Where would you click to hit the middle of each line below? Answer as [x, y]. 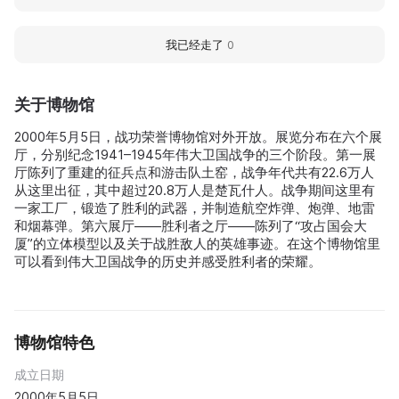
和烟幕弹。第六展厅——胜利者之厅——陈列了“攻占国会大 [191, 225]
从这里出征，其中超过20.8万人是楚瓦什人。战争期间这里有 [195, 190]
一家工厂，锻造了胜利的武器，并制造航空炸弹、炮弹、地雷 [195, 208]
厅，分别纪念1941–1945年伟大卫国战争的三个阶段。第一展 [195, 154]
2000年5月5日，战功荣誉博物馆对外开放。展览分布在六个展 [198, 136]
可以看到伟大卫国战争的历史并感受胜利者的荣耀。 [168, 261]
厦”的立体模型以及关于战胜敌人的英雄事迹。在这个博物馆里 [197, 243]
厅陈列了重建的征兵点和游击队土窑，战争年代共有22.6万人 [194, 172]
